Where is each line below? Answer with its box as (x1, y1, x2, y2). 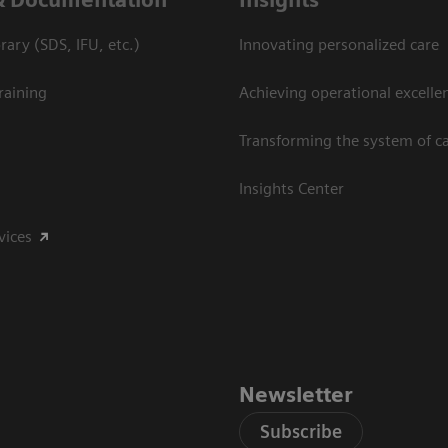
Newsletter (239, 381, 353, 407)
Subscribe (260, 420, 342, 442)
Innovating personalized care (239, 34, 439, 54)
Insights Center (239, 178, 344, 198)
